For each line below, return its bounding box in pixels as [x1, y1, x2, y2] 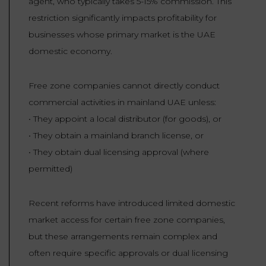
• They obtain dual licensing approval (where [28, 147, 209, 158]
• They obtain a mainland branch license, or [28, 130, 204, 141]
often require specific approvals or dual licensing [28, 248, 228, 259]
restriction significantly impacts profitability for [28, 12, 217, 24]
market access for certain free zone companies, [28, 214, 225, 226]
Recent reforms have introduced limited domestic [28, 198, 235, 209]
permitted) [28, 163, 72, 175]
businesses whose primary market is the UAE [28, 29, 216, 40]
